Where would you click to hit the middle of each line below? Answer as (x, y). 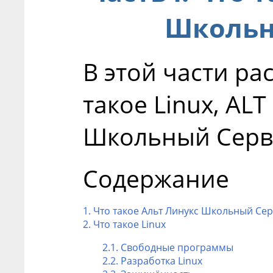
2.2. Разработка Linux (152, 261)
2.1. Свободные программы (168, 247)
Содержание (156, 178)
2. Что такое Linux (124, 224)
